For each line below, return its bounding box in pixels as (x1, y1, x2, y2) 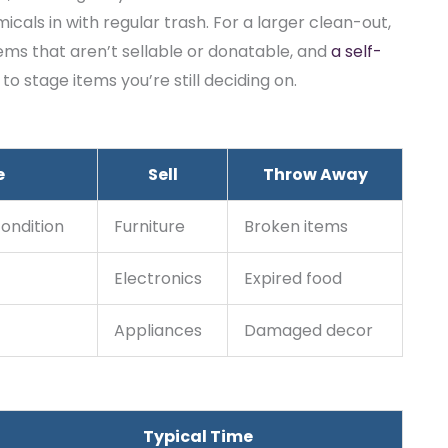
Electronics (114, 267, 202, 291)
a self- (331, 40, 382, 64)
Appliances (114, 319, 202, 343)
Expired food (244, 267, 342, 291)
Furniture (114, 215, 185, 239)
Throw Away (262, 163, 368, 187)
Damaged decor (244, 319, 373, 343)
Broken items (244, 215, 348, 239)
